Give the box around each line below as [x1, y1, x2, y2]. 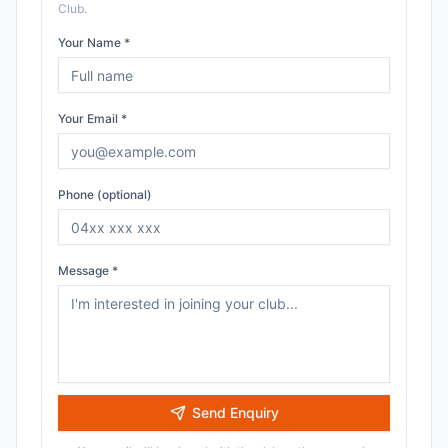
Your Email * [58, 111, 127, 126]
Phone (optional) [58, 187, 152, 202]
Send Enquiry [191, 404, 279, 421]
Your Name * [58, 35, 130, 50]
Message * [58, 263, 118, 278]
